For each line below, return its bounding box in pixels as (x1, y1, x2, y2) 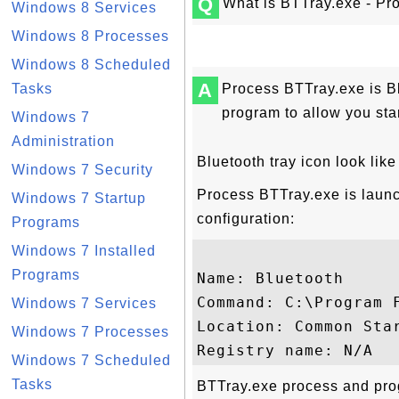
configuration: (197, 211, 295, 226)
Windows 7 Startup (12, 191, 146, 206)
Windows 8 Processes (12, 28, 169, 44)
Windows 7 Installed (12, 243, 156, 258)
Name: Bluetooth (197, 270, 344, 287)
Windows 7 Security (12, 162, 153, 177)
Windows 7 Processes (12, 324, 169, 339)
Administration (12, 134, 115, 149)
